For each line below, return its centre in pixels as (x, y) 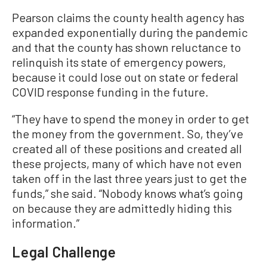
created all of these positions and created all (127, 148)
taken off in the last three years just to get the (129, 178)
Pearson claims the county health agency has (128, 17)
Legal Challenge (64, 252)
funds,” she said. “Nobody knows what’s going (128, 193)
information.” (46, 223)
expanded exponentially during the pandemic (130, 32)
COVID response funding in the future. (110, 91)
